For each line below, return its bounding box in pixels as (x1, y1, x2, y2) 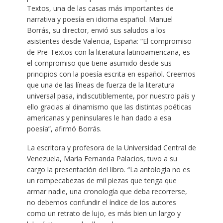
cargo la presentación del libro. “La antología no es (26, 164, 190, 174)
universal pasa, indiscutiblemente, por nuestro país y (26, 91, 195, 101)
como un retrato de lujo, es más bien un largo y (26, 208, 181, 218)
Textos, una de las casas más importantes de (26, 3, 174, 13)
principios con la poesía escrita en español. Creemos (26, 69, 196, 79)
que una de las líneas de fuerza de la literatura (26, 80, 175, 90)
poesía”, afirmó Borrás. (26, 123, 102, 133)
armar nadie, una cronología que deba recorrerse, (26, 186, 187, 196)
